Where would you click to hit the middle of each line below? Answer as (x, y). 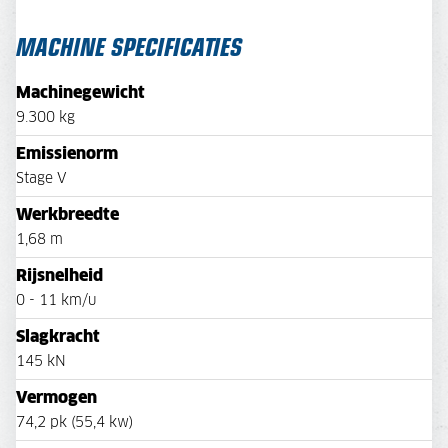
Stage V (41, 179)
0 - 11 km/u (56, 301)
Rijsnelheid (59, 276)
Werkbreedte (67, 215)
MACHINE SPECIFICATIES (129, 46)
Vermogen (56, 398)
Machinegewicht (80, 93)
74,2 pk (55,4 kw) (74, 423)
